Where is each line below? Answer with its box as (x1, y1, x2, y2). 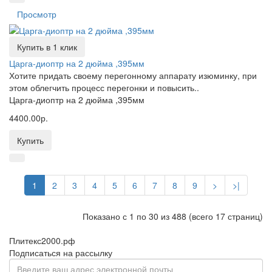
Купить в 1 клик (17, 41, 77, 53)
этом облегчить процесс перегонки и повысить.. (9, 81, 199, 93)
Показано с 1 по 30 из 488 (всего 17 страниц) (83, 210, 263, 222)
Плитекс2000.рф (9, 234, 75, 246)
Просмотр (17, 8, 56, 20)
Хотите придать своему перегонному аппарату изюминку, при (9, 69, 257, 81)
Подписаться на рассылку (9, 246, 112, 259)
